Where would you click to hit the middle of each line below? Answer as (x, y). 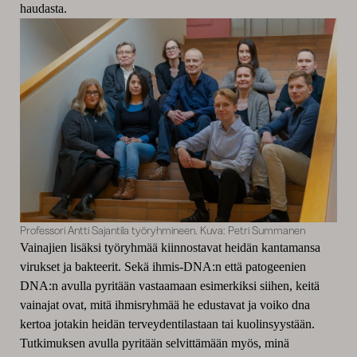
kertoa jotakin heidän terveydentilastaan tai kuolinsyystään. (167, 324)
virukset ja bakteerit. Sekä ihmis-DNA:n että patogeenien (163, 267)
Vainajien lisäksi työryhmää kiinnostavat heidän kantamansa (170, 248)
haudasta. (43, 9)
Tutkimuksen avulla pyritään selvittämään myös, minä (154, 343)
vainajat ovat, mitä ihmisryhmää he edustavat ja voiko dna (165, 305)
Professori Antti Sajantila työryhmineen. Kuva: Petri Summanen (162, 231)
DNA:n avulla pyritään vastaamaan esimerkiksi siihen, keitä (169, 286)
